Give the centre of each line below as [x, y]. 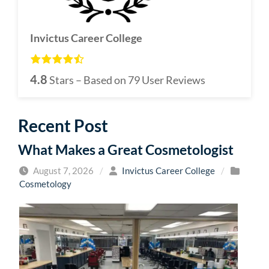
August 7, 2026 [62, 170]
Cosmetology [45, 183]
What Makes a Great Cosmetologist [126, 149]
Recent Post [63, 125]
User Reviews [173, 80]
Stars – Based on [88, 80]
